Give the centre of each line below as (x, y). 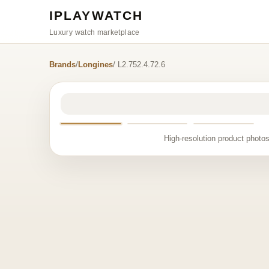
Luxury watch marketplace (95, 32)
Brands (62, 65)
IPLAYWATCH (96, 15)
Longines (95, 65)
